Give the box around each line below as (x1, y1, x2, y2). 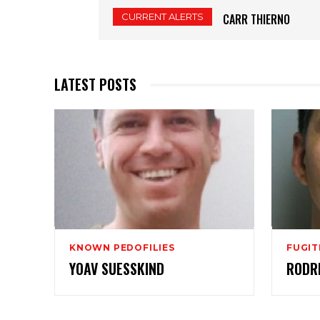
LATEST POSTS (54, 74, 136, 96)
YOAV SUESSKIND (69, 258, 164, 280)
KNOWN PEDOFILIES (69, 242, 175, 254)
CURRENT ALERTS (121, 11, 204, 23)
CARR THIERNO (223, 11, 290, 29)
